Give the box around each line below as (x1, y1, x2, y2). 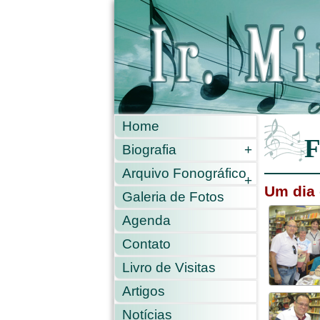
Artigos (122, 284, 165, 299)
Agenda (122, 213, 171, 228)
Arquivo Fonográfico (122, 166, 246, 181)
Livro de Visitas (122, 260, 216, 275)
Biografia (122, 142, 176, 157)
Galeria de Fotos (122, 189, 224, 204)
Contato (122, 236, 171, 251)
